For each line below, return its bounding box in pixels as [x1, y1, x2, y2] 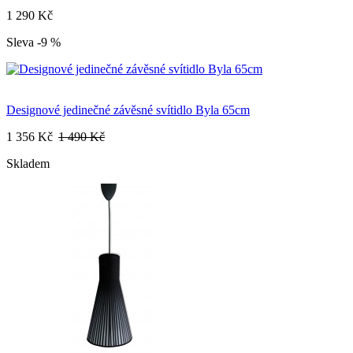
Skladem [6, 157, 50, 171]
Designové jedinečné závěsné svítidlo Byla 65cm [6, 103, 250, 117]
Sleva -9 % [6, 35, 61, 50]
